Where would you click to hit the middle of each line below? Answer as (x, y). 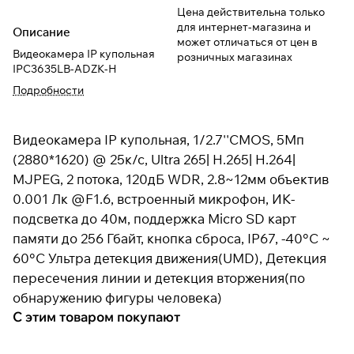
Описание (41, 32)
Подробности (48, 90)
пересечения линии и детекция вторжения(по (159, 277)
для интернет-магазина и (244, 26)
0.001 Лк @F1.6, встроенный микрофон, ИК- (154, 198)
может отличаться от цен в (247, 41)
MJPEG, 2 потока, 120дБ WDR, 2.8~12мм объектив (171, 179)
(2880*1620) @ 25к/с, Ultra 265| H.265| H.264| (154, 159)
